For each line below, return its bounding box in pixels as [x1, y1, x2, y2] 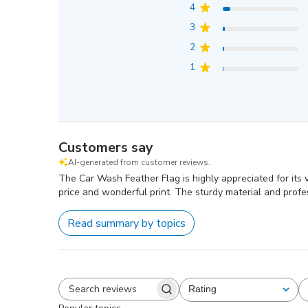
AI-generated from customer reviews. [68, 157, 211, 168]
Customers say [58, 138, 154, 157]
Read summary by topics [67, 215, 186, 231]
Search [118, 289, 153, 301]
